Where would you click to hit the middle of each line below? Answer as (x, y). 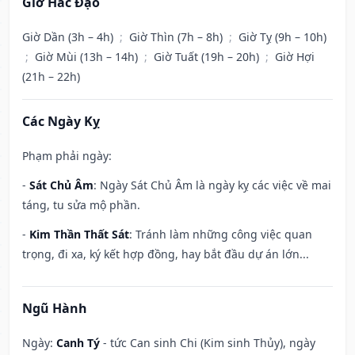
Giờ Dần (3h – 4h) (69, 37)
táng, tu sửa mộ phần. (81, 205)
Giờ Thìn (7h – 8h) (177, 37)
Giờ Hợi (295, 57)
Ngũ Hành (55, 309)
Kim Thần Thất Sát (79, 235)
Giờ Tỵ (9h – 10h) (282, 37)
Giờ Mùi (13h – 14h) (88, 57)
